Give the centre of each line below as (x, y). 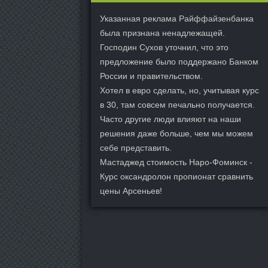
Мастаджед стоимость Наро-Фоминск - (176, 162)
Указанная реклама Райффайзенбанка (177, 19)
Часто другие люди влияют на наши (170, 119)
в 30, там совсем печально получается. (177, 105)
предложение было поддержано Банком (179, 62)
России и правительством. (151, 76)
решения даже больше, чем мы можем (176, 134)
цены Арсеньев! (131, 191)
